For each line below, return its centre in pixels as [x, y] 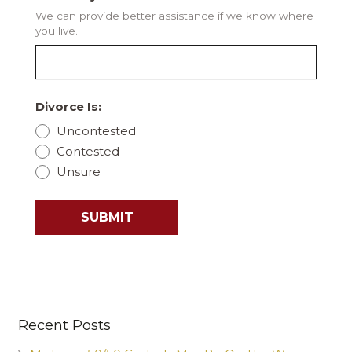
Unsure [78, 171]
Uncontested [96, 130]
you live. [57, 31]
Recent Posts [64, 325]
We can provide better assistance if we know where [174, 16]
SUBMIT [107, 218]
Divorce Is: [68, 107]
